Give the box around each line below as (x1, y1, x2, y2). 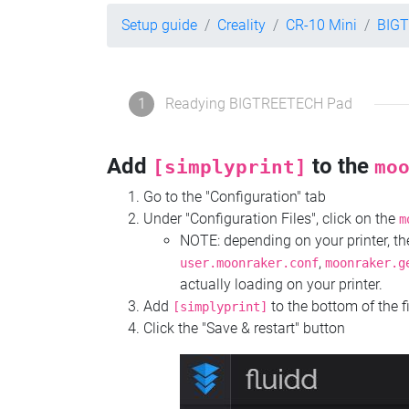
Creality (217, 16, 266, 34)
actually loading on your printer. (180, 276, 383, 294)
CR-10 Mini (286, 16, 357, 34)
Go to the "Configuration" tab (143, 188, 326, 206)
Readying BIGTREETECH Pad (165, 95, 352, 113)
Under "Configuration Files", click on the (143, 210, 399, 228)
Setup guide (121, 16, 197, 34)
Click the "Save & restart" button (143, 320, 345, 338)
